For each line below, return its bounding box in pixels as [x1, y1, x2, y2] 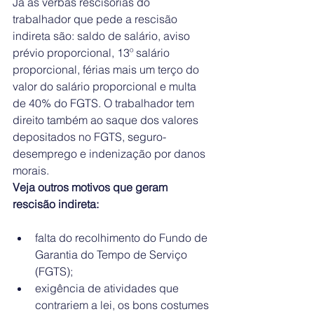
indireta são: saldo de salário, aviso [13, 29, 193, 43]
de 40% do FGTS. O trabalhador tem [13, 96, 197, 110]
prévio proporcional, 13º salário [13, 46, 172, 60]
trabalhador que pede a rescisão [13, 12, 180, 26]
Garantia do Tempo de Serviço [35, 247, 190, 261]
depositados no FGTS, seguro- [13, 130, 166, 144]
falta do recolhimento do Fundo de [35, 231, 210, 245]
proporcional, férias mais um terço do [13, 62, 202, 76]
